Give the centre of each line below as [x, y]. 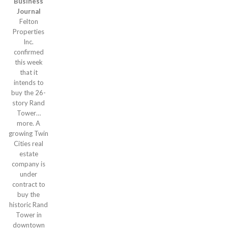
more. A [28, 123]
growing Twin [28, 133]
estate [28, 154]
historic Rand [28, 205]
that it [28, 72]
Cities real [28, 144]
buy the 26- [28, 93]
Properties [28, 32]
